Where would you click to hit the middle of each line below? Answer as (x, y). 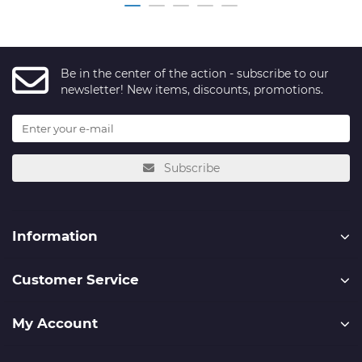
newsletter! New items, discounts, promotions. (192, 89)
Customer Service (76, 280)
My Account (55, 324)
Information (55, 236)
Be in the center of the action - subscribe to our (195, 73)
